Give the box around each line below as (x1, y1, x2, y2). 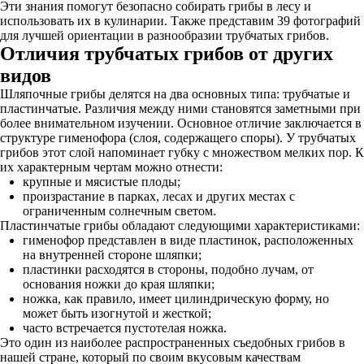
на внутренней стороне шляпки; (23, 248, 201, 262)
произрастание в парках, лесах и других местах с (23, 189, 295, 203)
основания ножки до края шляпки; (23, 277, 214, 291)
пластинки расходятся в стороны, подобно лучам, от (23, 262, 314, 276)
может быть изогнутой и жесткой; (23, 306, 211, 320)
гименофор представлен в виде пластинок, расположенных (23, 233, 353, 247)
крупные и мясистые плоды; (23, 175, 180, 188)
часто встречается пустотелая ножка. (23, 321, 227, 335)
